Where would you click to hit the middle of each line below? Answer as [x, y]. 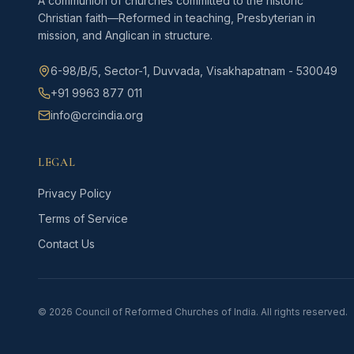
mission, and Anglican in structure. [125, 35]
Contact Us [66, 244]
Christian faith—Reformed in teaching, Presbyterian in [177, 18]
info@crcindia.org [97, 115]
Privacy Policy [75, 193]
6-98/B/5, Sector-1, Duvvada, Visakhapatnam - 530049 [194, 71]
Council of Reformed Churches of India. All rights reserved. [210, 312]
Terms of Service [83, 218]
